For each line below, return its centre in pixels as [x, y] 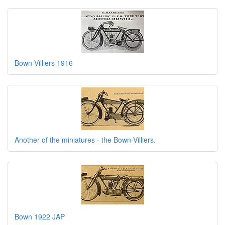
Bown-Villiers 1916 [44, 63]
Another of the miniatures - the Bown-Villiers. [85, 140]
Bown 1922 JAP [40, 216]
